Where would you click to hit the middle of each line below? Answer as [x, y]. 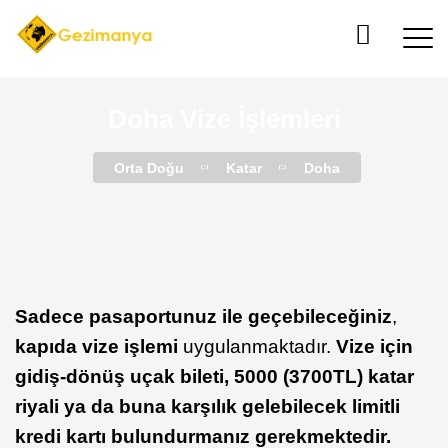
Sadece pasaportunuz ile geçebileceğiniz [203, 316]
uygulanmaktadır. [257, 346]
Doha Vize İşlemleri [224, 119]
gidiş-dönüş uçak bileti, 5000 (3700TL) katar [214, 376]
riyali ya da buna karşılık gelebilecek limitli [207, 406]
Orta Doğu [148, 168]
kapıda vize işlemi [99, 346]
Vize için [372, 346]
